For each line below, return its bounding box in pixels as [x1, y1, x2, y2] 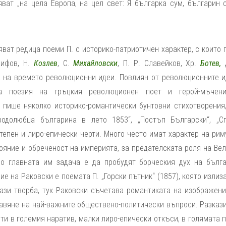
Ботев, [200, 59, 221, 68]
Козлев [33, 59, 58, 68]
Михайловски [73, 59, 118, 68]
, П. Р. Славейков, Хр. [118, 59, 201, 68]
